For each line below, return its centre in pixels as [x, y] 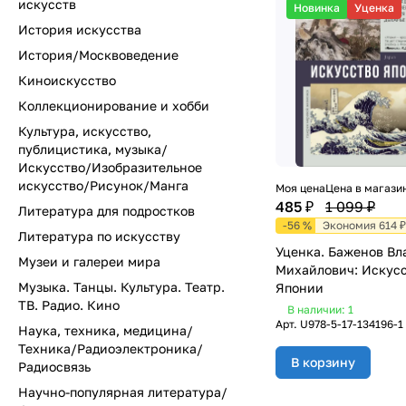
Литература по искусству [99, 236]
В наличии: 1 [320, 309]
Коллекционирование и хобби [114, 106]
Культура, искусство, [85, 131]
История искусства [80, 29]
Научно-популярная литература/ [123, 392]
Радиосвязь [54, 367]
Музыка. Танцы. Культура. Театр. [121, 287]
